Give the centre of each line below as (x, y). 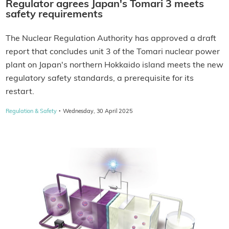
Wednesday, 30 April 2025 (98, 112)
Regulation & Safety (31, 112)
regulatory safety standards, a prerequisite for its (99, 79)
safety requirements (54, 15)
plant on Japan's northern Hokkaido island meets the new (114, 66)
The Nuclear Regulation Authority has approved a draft (111, 39)
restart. (20, 92)
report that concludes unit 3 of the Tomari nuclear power (112, 52)
